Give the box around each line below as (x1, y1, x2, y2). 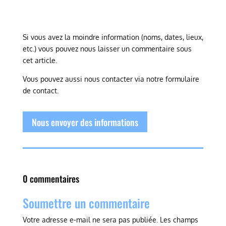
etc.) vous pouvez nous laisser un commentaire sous (22, 44, 192, 53)
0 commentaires (22, 172, 79, 186)
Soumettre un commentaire (22, 194, 150, 212)
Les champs (159, 215, 198, 224)
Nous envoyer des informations (31, 115, 138, 129)
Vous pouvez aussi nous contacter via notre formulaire (22, 75, 199, 84)
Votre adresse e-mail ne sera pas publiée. (22, 215, 158, 224)
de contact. (22, 86, 59, 95)
